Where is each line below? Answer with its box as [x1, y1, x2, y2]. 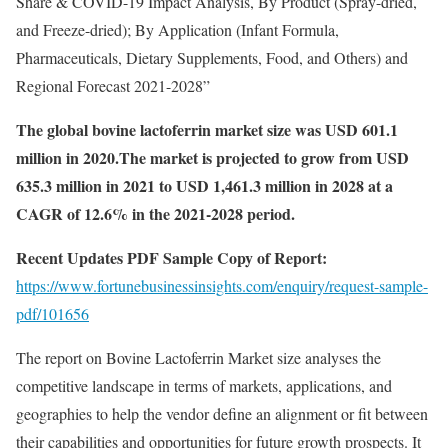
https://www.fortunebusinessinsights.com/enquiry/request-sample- [16, 275, 428, 296]
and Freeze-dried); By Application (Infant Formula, [16, 19, 339, 40]
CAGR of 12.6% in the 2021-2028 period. [16, 202, 300, 225]
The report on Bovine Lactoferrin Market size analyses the [16, 347, 381, 368]
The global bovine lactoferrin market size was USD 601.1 [16, 118, 398, 141]
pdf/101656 [16, 303, 89, 324]
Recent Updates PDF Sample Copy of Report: [16, 246, 327, 269]
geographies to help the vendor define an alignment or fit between [16, 403, 428, 424]
